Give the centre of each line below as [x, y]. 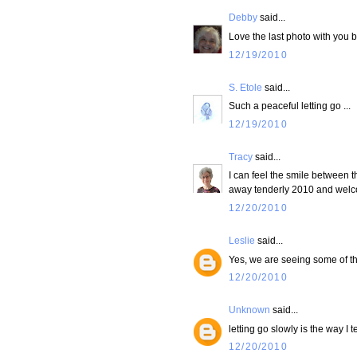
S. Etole [245, 87]
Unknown [249, 309]
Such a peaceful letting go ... [290, 106]
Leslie [242, 240]
